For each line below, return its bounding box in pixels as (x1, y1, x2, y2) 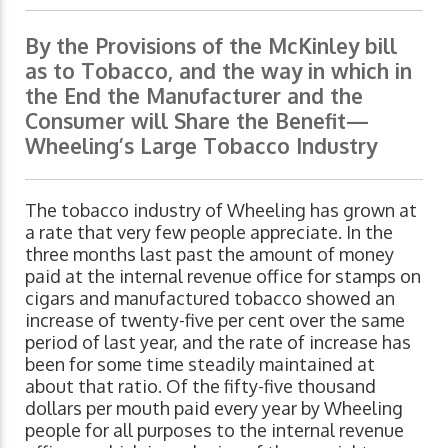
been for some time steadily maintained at (25, 353, 375, 376)
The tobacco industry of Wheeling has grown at (25, 199, 417, 222)
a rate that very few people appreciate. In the (25, 221, 393, 244)
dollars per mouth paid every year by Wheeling (25, 397, 403, 420)
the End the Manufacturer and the (25, 82, 363, 110)
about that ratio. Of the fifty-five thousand (25, 375, 376, 398)
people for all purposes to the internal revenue (25, 419, 404, 442)
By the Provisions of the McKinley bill (25, 32, 397, 60)
